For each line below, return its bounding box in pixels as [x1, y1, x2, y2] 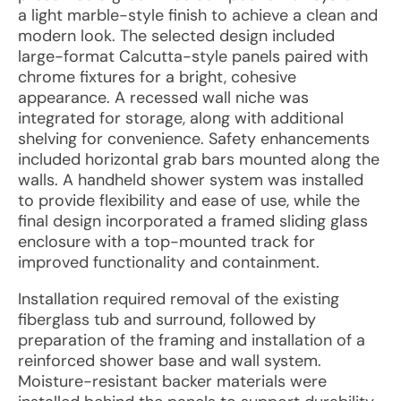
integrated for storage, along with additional [18, 107, 344, 129]
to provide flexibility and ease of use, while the [18, 190, 360, 211]
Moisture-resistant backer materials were [18, 371, 327, 392]
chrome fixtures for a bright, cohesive [18, 66, 296, 88]
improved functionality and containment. [18, 252, 320, 273]
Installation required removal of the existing [18, 288, 339, 310]
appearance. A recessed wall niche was [18, 87, 309, 108]
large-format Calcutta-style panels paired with [18, 46, 368, 67]
